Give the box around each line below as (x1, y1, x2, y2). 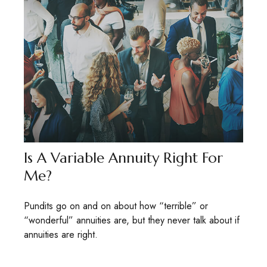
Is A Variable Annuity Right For (24, 149, 223, 167)
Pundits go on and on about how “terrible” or (24, 199, 208, 213)
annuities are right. (24, 228, 98, 242)
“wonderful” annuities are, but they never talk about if (24, 213, 240, 228)
